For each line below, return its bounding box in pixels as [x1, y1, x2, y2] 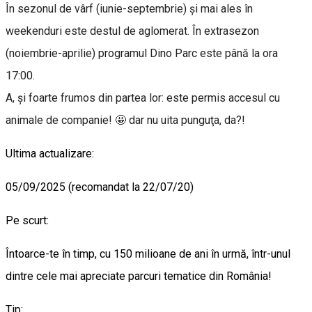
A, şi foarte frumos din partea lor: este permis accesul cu [6, 91, 280, 104]
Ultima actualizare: [6, 146, 94, 160]
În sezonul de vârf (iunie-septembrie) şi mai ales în [6, 1, 253, 15]
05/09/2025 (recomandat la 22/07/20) [6, 180, 194, 194]
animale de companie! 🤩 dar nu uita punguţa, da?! [6, 113, 245, 127]
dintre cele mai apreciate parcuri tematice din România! [6, 269, 272, 283]
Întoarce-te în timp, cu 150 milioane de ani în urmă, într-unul [6, 247, 290, 260]
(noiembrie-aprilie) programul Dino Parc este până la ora [6, 46, 278, 60]
